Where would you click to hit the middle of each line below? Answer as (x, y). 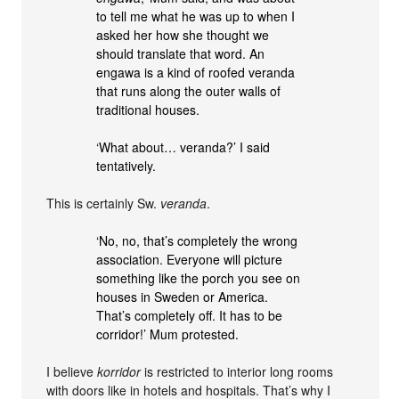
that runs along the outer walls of (189, 90)
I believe (72, 371)
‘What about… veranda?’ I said (183, 147)
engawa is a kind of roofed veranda (196, 72)
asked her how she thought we (183, 34)
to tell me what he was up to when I (196, 16)
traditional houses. (148, 109)
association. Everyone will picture (190, 259)
